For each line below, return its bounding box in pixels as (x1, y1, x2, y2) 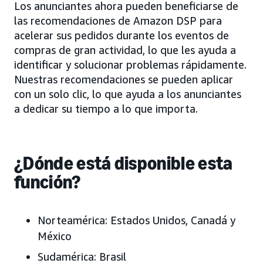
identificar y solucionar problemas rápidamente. (14, 58, 247, 71)
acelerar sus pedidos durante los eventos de (14, 28, 229, 42)
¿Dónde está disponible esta (14, 151, 233, 174)
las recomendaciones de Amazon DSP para (14, 14, 222, 27)
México (38, 229, 72, 242)
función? (14, 170, 81, 193)
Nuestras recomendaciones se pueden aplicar (14, 72, 233, 86)
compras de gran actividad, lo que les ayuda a (14, 43, 236, 56)
